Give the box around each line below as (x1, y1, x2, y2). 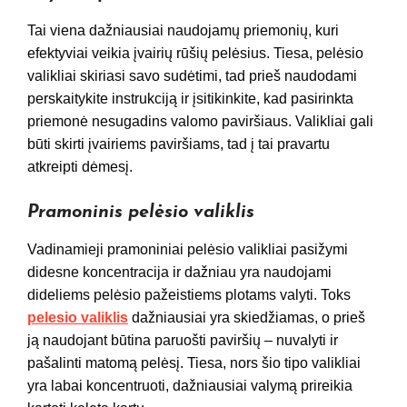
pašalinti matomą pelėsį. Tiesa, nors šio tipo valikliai (27, 355, 361, 372)
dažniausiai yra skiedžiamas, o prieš (128, 310, 365, 326)
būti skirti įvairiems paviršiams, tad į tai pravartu (27, 136, 330, 153)
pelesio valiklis (27, 310, 128, 326)
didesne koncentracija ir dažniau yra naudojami (27, 264, 332, 281)
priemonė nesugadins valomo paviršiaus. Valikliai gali (27, 114, 373, 130)
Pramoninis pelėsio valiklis (27, 203, 254, 223)
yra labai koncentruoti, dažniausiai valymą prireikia (27, 378, 352, 394)
